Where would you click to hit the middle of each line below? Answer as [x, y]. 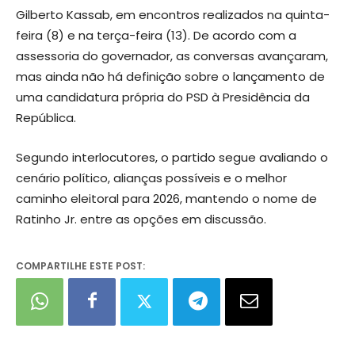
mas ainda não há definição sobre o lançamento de [170, 76]
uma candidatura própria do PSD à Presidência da [163, 97]
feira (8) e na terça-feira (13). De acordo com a [156, 35]
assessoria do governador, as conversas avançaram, [172, 55]
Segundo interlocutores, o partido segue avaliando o [172, 157]
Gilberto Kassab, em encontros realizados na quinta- [173, 14]
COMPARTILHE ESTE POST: [80, 265]
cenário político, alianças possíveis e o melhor [151, 177]
